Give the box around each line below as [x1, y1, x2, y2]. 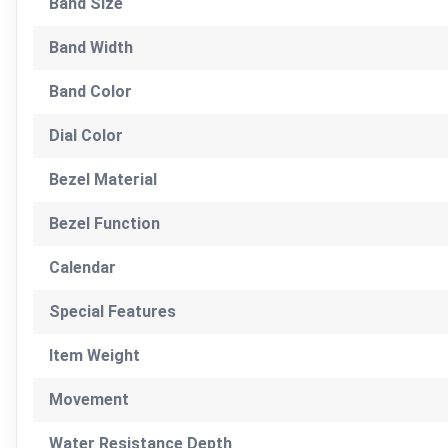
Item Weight [49, 345, 140, 365]
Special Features [49, 301, 176, 321]
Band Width [49, 37, 133, 57]
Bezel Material [49, 169, 157, 189]
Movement [49, 389, 129, 409]
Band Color [49, 81, 132, 101]
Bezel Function [49, 213, 160, 233]
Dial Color [49, 125, 123, 145]
